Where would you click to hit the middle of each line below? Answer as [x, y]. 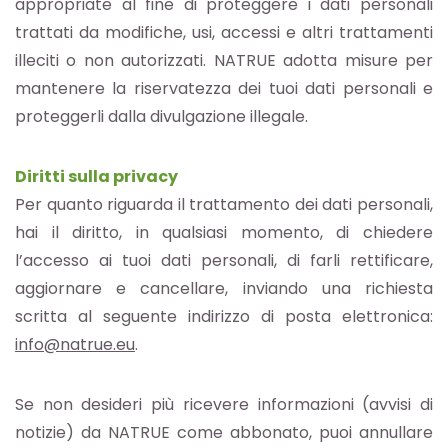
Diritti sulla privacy [96, 177]
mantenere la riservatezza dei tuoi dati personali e [224, 89]
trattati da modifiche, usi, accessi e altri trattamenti [224, 33]
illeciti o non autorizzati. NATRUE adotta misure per [224, 61]
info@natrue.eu [75, 345]
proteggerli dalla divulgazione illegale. [161, 117]
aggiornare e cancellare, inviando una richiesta [224, 289]
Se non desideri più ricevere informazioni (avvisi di [224, 405]
